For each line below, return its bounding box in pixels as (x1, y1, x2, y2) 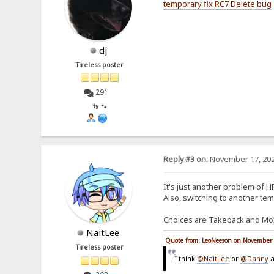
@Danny (240, 254, 269, 264)
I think (175, 254, 198, 264)
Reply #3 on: (163, 154, 208, 165)
